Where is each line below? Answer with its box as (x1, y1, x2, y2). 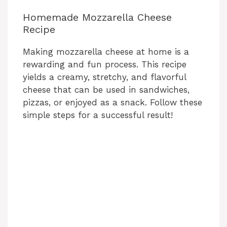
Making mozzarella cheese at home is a (23, 47, 189, 57)
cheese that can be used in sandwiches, (23, 85, 190, 95)
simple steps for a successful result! (23, 110, 173, 121)
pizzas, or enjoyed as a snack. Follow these (23, 97, 202, 108)
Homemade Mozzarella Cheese (23, 11, 172, 24)
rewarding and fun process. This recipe (23, 59, 186, 70)
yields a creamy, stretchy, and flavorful (23, 72, 186, 83)
